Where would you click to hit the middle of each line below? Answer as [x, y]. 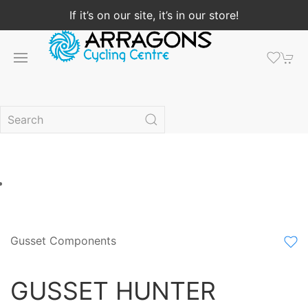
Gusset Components [63, 241]
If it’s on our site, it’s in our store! [154, 15]
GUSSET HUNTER [113, 291]
